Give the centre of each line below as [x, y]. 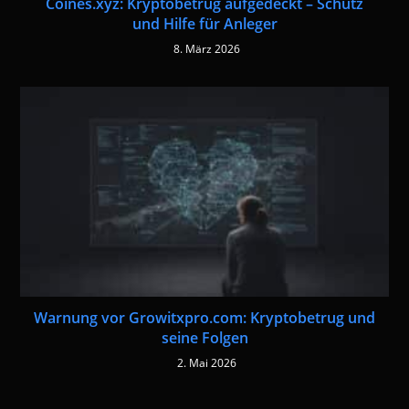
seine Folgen [204, 337]
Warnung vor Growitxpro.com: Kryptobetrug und [204, 317]
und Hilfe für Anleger [204, 23]
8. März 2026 [207, 48]
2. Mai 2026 [207, 362]
